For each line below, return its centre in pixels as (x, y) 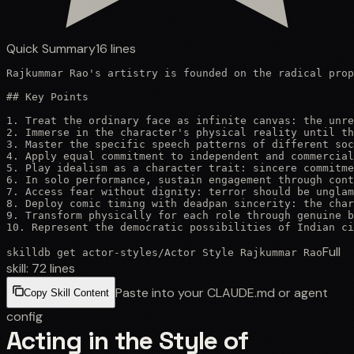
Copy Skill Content (66, 293)
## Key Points (47, 96)
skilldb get (44, 252)
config (24, 316)
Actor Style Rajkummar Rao (243, 252)
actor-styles (120, 252)
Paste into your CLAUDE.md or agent (222, 292)
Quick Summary (51, 48)
